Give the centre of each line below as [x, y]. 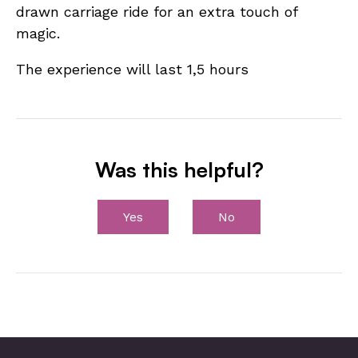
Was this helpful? [179, 170]
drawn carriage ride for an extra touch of [157, 12]
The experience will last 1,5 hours [132, 70]
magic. [38, 34]
